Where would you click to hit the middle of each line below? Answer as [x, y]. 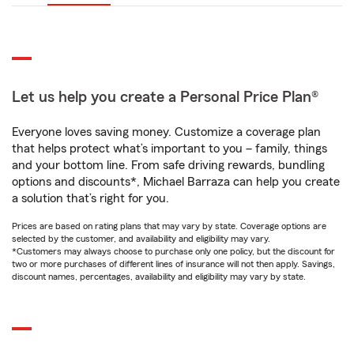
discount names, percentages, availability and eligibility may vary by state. [159, 277]
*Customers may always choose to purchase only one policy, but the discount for [173, 251]
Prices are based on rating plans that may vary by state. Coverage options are [169, 226]
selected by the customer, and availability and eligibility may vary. [141, 239]
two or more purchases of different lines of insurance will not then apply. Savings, [173, 264]
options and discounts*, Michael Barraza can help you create [176, 182]
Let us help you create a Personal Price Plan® [165, 97]
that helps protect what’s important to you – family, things [169, 149]
